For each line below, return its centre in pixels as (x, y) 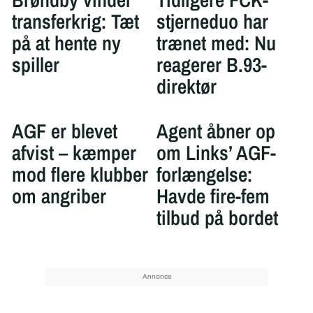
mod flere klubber (80, 175)
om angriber (59, 196)
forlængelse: (204, 175)
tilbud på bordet (217, 218)
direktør (187, 86)
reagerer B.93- (212, 64)
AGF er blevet (64, 131)
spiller (35, 64)
